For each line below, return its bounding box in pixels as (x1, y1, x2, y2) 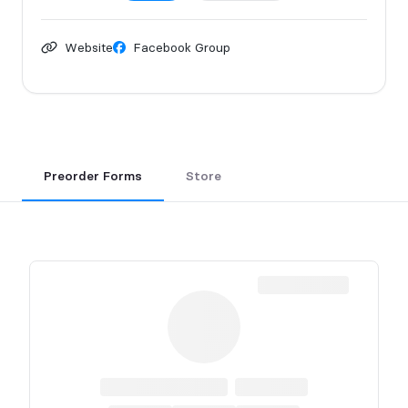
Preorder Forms (44, 167, 142, 184)
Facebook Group (128, 38, 230, 56)
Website (60, 38, 113, 56)
